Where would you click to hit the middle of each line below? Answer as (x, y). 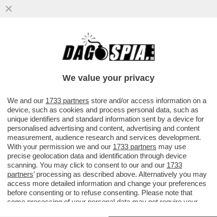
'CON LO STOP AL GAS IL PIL (74, 49)
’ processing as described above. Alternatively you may (120, 174)
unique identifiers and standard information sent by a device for (106, 119)
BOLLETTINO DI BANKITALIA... (77, 69)
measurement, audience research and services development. (104, 137)
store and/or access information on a (148, 101)
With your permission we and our (60, 147)
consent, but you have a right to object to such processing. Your (107, 211)
